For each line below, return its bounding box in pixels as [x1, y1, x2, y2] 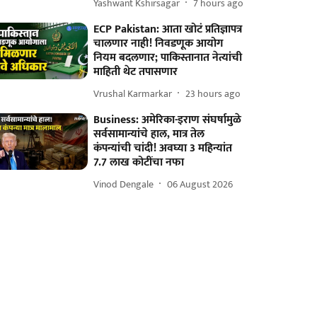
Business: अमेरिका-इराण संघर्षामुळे [93, 110, 242, 129]
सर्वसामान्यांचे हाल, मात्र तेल [93, 125, 205, 144]
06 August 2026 [167, 175, 234, 192]
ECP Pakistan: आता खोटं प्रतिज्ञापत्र [93, 20, 243, 39]
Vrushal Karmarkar [93, 85, 173, 102]
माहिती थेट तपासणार [93, 62, 178, 81]
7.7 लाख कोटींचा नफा [93, 153, 185, 172]
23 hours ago [185, 85, 241, 102]
